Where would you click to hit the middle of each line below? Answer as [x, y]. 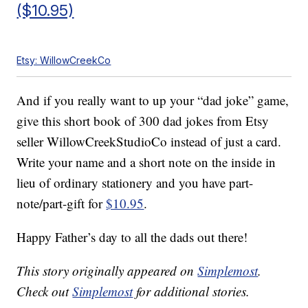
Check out [45, 291]
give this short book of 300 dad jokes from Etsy [143, 121]
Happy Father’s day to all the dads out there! [132, 237]
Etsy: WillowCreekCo [64, 60]
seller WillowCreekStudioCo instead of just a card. [149, 142]
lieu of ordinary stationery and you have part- [135, 183]
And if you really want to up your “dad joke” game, [153, 100]
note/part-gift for [62, 203]
